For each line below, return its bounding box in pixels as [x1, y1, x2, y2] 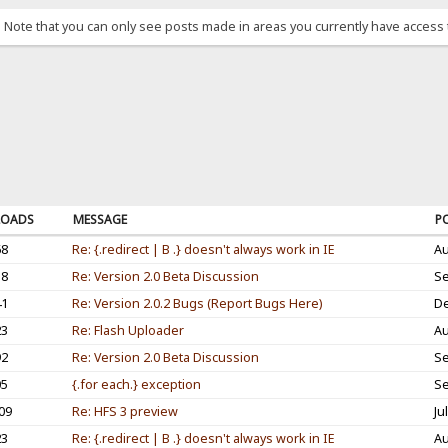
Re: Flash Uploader [71, 321, 184, 339]
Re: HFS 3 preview [71, 402, 178, 420]
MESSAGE [72, 210, 127, 228]
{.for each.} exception [71, 375, 201, 393]
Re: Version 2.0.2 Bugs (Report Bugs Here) [71, 294, 322, 312]
